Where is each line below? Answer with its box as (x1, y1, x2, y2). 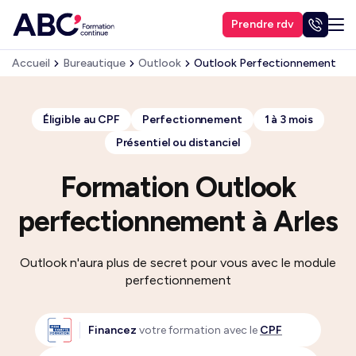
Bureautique (63, 56, 126, 70)
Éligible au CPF (42, 113, 120, 126)
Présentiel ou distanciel (115, 136, 241, 149)
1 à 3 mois (264, 113, 314, 126)
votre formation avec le (137, 323, 260, 337)
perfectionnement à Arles (18, 204, 338, 238)
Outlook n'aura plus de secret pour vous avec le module (20, 255, 336, 270)
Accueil (12, 56, 50, 70)
